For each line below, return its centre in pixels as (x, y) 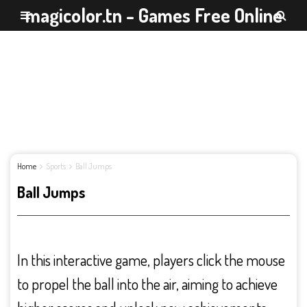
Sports (56, 166)
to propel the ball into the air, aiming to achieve (147, 284)
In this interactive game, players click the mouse (151, 260)
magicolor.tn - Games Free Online (153, 15)
